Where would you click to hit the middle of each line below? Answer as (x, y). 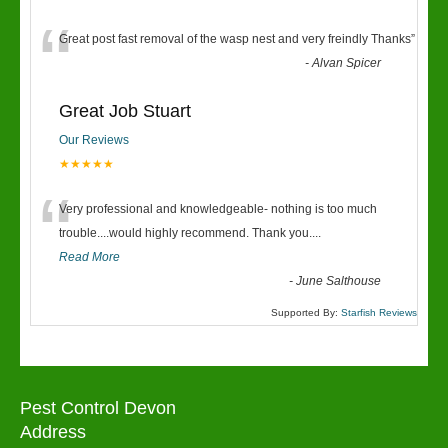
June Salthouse (339, 281)
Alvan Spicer (347, 63)
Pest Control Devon (98, 408)
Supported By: (306, 312)
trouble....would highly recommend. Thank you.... (190, 233)
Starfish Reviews (379, 312)
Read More (89, 257)
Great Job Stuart (125, 111)
